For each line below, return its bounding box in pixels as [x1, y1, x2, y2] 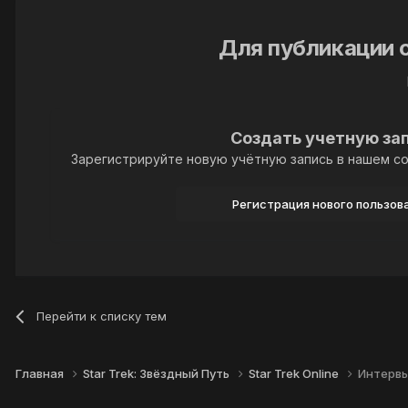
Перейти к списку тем [36, 308, 168, 323]
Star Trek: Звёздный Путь [83, 366, 232, 382]
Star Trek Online [249, 366, 342, 382]
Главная [15, 366, 66, 382]
